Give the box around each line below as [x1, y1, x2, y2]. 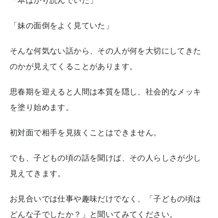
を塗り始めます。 [10, 102, 74, 112]
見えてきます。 [10, 168, 66, 178]
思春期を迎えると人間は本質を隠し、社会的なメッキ [10, 86, 201, 96]
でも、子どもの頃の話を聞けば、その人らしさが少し [10, 152, 201, 163]
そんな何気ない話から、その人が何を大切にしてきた [10, 45, 201, 55]
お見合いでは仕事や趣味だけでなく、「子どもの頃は [10, 193, 201, 203]
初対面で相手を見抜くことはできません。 [10, 127, 162, 137]
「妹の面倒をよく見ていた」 [10, 20, 114, 30]
